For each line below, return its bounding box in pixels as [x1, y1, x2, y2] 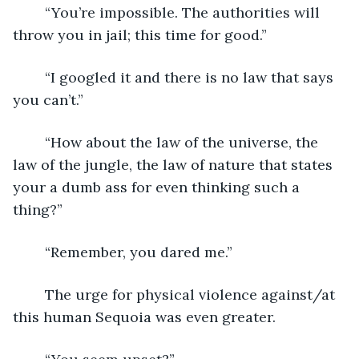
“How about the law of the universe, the [29, 132, 45, 151]
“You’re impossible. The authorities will [29, 2, 45, 22]
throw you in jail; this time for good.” [13, 25, 267, 44]
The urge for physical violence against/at [29, 284, 45, 304]
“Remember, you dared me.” [45, 242, 232, 261]
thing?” [13, 200, 63, 219]
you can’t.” [13, 90, 83, 109]
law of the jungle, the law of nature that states [13, 155, 337, 174]
